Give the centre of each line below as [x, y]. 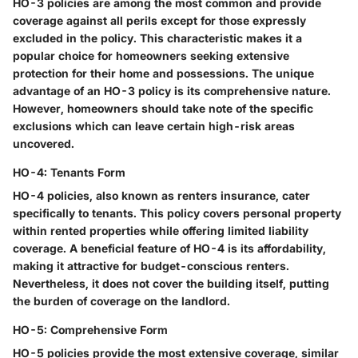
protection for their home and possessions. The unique [163, 74]
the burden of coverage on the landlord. [121, 301]
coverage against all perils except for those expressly [159, 21]
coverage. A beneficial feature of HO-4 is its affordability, [169, 249]
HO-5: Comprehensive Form [90, 330]
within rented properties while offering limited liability [161, 231]
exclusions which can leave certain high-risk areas [154, 126]
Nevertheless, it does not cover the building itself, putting [171, 284]
